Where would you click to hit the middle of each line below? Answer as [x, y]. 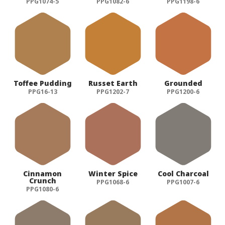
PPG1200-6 [183, 91]
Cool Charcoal [183, 173]
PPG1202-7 [113, 91]
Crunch [42, 180]
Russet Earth [113, 83]
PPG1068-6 [113, 182]
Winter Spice [113, 173]
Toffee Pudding [42, 83]
